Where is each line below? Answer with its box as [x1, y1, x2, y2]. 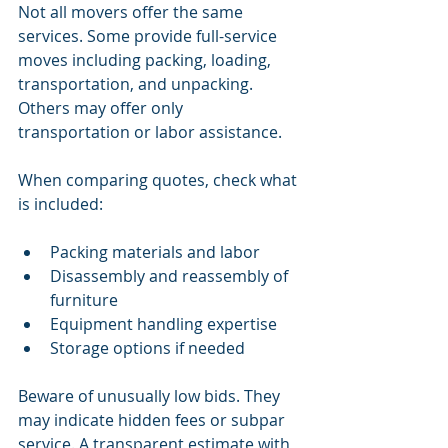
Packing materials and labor [50, 241, 260, 264]
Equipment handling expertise [50, 313, 277, 336]
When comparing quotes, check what [18, 169, 301, 192]
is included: [18, 193, 103, 216]
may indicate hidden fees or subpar [18, 409, 289, 432]
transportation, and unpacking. [18, 73, 257, 96]
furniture [50, 289, 118, 312]
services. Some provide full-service [18, 25, 281, 48]
